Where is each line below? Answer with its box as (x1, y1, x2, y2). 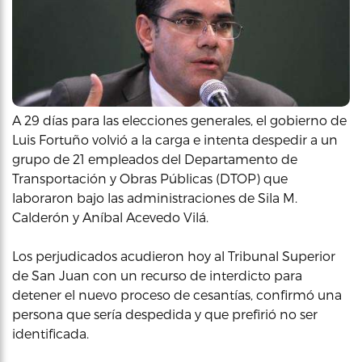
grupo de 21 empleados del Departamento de (12, 151, 297, 166)
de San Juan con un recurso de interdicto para (12, 267, 302, 283)
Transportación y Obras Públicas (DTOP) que (12, 170, 288, 186)
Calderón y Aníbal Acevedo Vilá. (12, 209, 208, 225)
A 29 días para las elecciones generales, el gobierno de (12, 112, 347, 128)
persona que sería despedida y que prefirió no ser (12, 306, 318, 322)
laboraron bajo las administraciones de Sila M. (12, 190, 297, 205)
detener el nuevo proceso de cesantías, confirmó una (12, 287, 342, 302)
